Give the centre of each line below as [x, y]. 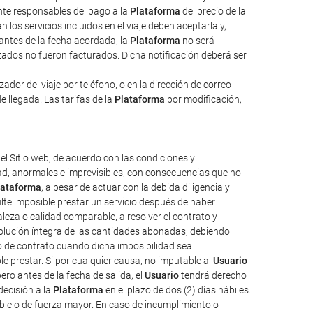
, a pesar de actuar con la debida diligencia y [136, 187]
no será [197, 41]
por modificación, [203, 99]
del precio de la [213, 11]
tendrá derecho [213, 275]
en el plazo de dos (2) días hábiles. [177, 290]
